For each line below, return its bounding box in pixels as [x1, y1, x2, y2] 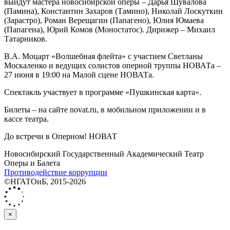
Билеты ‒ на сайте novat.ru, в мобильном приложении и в [4, 105, 206, 114]
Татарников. [4, 34, 47, 44]
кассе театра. [4, 114, 49, 124]
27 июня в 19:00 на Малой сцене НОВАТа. [4, 70, 154, 80]
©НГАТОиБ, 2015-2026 [4, 177, 86, 186]
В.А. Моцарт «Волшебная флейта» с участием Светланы [4, 52, 203, 61]
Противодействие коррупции [4, 168, 107, 177]
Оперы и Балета [4, 159, 60, 168]
